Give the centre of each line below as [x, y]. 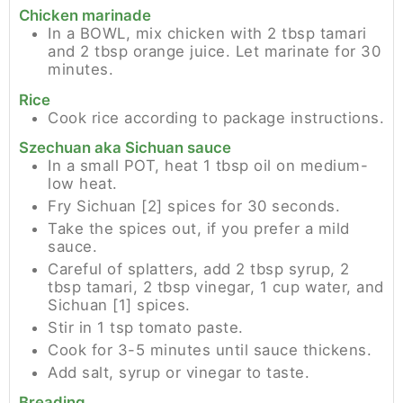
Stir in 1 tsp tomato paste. [146, 327]
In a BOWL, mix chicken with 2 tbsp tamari [207, 34]
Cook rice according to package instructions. [216, 117]
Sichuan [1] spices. [119, 305]
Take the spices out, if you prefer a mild [199, 228]
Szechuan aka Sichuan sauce [125, 148]
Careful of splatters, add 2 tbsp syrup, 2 [199, 269]
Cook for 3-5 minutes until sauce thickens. [210, 350]
